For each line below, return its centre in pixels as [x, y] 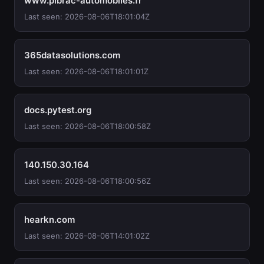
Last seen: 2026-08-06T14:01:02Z [87, 236]
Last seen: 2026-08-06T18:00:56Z [88, 181]
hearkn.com [49, 220]
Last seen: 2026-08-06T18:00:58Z [88, 126]
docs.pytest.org [58, 110]
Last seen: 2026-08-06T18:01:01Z [86, 71]
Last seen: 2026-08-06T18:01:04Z [87, 16]
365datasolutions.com [72, 55]
